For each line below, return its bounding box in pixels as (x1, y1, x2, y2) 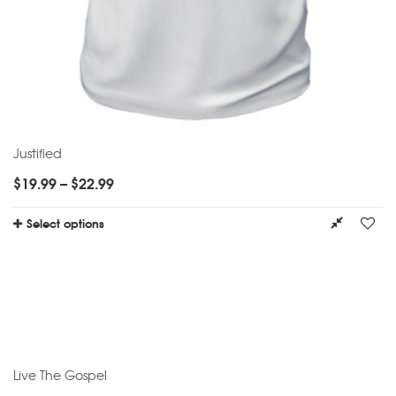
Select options (27, 213, 104, 232)
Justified (13, 143, 62, 162)
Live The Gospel (13, 365, 107, 384)
